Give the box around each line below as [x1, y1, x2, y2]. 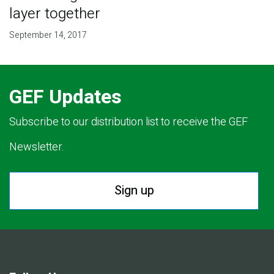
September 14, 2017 [9, 28, 87, 42]
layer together [9, 2, 100, 24]
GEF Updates [9, 82, 122, 111]
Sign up [114, 181, 154, 199]
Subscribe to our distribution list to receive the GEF [9, 113, 248, 130]
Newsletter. [9, 138, 64, 155]
